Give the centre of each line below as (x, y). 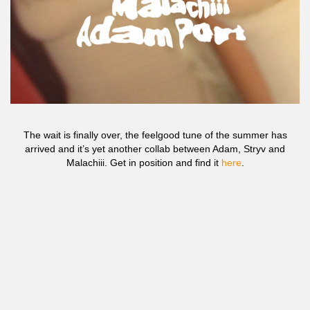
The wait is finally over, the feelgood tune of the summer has (155, 135)
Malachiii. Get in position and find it (144, 163)
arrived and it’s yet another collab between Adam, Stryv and (155, 149)
